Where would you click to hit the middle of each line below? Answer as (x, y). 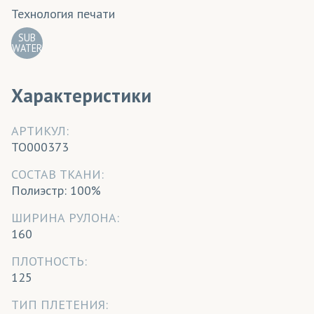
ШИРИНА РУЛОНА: (65, 218)
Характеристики (81, 95)
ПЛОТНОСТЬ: (49, 261)
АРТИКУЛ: (40, 131)
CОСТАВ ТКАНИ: (57, 175)
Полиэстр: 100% (56, 191)
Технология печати (63, 13)
